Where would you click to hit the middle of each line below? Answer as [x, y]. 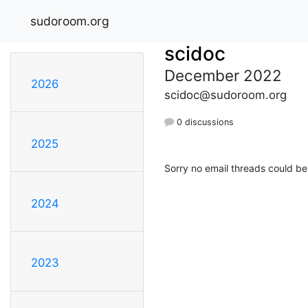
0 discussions [204, 122]
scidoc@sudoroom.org [225, 95]
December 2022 [223, 75]
